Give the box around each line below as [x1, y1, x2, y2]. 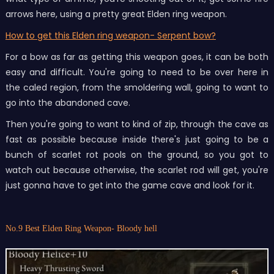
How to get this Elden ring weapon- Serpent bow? [5, 29, 216, 42]
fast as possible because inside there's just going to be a [5, 133, 269, 146]
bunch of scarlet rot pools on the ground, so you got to [5, 149, 269, 161]
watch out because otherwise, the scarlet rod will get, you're [5, 164, 269, 177]
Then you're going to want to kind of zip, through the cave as [5, 118, 269, 131]
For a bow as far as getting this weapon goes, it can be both [5, 51, 269, 64]
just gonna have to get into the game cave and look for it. [5, 179, 254, 192]
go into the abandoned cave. [5, 97, 130, 109]
